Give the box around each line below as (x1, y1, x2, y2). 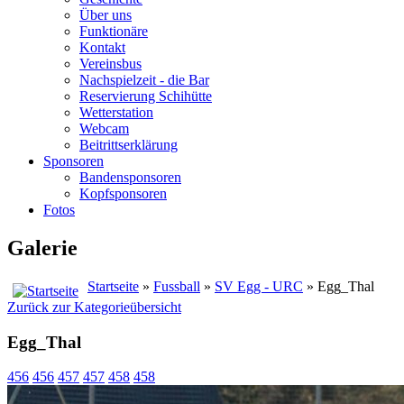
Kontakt (79, 40, 125, 55)
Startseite (87, 278, 139, 294)
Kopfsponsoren (79, 186, 167, 201)
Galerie (7, 235, 78, 260)
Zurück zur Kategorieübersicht (7, 298, 181, 315)
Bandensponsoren (79, 170, 181, 185)
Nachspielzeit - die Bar (79, 72, 209, 87)
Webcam (79, 121, 129, 136)
